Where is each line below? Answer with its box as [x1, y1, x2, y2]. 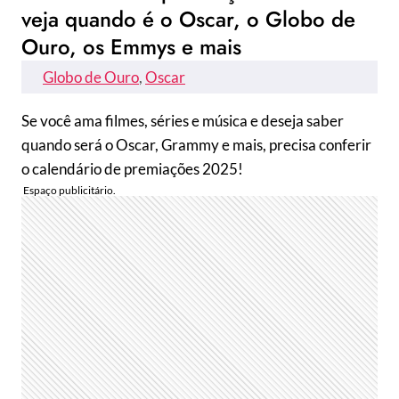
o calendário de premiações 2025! [21, 159, 243, 178]
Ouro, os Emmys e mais [21, 31, 241, 62]
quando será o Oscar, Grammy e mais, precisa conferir [21, 135, 371, 154]
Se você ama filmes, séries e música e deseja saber [21, 111, 344, 130]
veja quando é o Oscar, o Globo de [21, 4, 355, 35]
